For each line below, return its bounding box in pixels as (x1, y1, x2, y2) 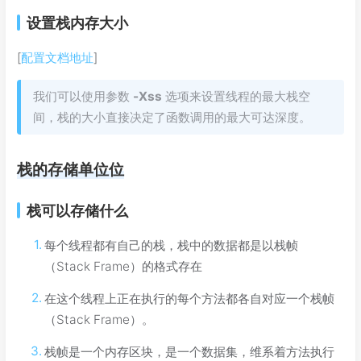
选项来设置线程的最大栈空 (162, 88, 310, 104)
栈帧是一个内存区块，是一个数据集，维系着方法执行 (44, 343, 335, 359)
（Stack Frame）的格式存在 (44, 258, 203, 274)
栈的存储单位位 (17, 159, 124, 179)
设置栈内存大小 (27, 13, 128, 31)
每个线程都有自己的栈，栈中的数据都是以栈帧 (44, 237, 299, 253)
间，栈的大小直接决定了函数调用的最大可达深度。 (33, 109, 311, 125)
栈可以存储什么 (27, 201, 128, 219)
